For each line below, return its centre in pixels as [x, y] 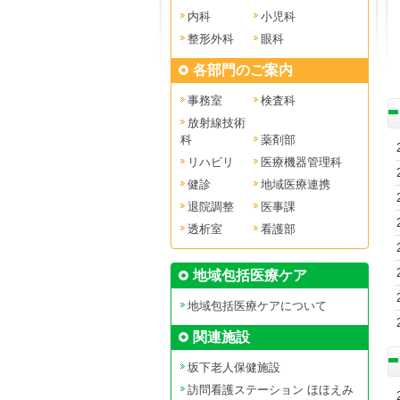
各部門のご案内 [242, 70]
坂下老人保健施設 [233, 367]
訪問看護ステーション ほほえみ [270, 390]
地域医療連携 [295, 184]
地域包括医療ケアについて [257, 306]
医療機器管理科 [301, 162]
